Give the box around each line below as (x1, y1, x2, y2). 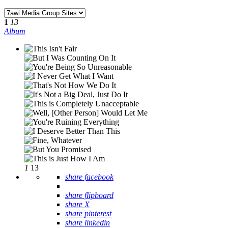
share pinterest (65, 209, 111, 218)
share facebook (65, 173, 113, 182)
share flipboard (65, 191, 113, 200)
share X (65, 200, 90, 209)
